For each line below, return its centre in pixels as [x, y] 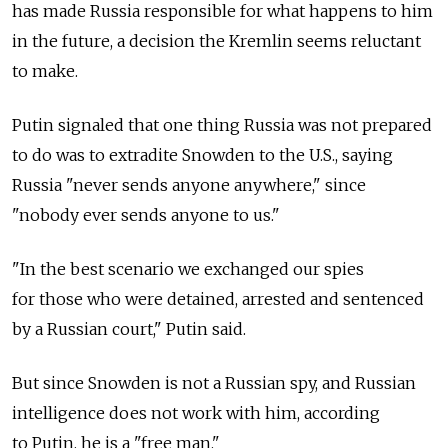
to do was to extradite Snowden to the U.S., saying [202, 155]
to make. [45, 71]
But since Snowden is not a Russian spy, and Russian [214, 383]
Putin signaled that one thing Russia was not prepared [222, 125]
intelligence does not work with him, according [196, 413]
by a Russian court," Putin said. [129, 329]
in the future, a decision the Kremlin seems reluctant [216, 41]
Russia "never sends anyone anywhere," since [189, 185]
